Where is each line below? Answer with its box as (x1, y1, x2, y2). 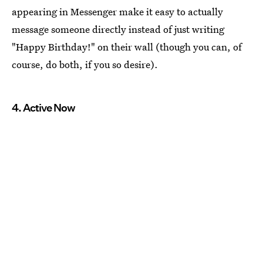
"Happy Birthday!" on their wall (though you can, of (12, 40, 242, 54)
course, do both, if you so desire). (12, 58, 158, 72)
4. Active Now (12, 102, 75, 114)
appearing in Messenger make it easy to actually (12, 5, 223, 19)
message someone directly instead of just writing (12, 22, 224, 36)
